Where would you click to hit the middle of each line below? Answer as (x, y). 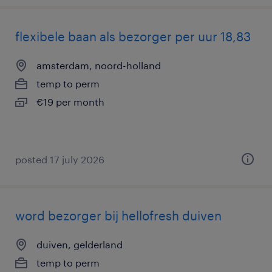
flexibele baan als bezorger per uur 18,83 (133, 36)
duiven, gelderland (80, 244)
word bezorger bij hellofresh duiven (118, 216)
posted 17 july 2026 (60, 159)
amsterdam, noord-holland (99, 65)
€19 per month (70, 102)
